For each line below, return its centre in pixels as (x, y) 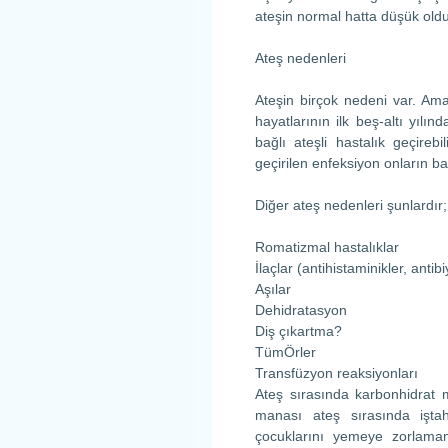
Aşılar (273, 289)
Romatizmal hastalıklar (327, 247)
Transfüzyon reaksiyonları (336, 373)
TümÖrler (285, 352)
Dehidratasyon (301, 310)
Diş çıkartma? (298, 331)
